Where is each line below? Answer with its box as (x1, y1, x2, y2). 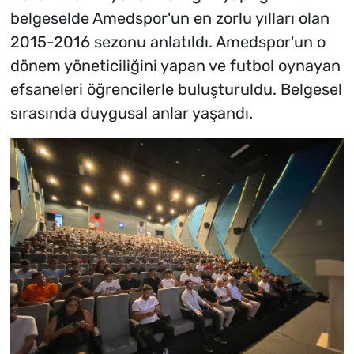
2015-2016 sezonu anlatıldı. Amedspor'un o (9, 32, 326, 51)
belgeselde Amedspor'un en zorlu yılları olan (9, 8, 330, 28)
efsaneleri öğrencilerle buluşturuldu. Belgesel (9, 79, 342, 99)
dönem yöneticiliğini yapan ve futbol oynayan (9, 55, 341, 75)
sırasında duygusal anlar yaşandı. (9, 103, 253, 122)
